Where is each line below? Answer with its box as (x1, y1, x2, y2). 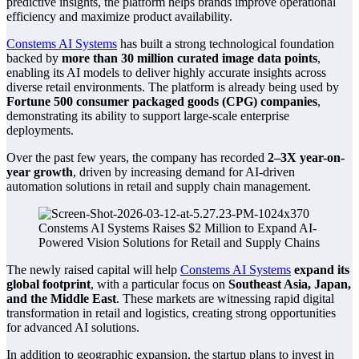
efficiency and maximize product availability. (6, 10, 232, 24)
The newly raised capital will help (6, 263, 180, 277)
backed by (6, 51, 62, 66)
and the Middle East (6, 292, 116, 306)
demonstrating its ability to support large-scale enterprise (6, 109, 289, 123)
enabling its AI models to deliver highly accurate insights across (6, 66, 326, 80)
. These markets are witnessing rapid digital (116, 292, 334, 306)
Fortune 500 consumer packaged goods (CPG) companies (6, 95, 317, 109)
